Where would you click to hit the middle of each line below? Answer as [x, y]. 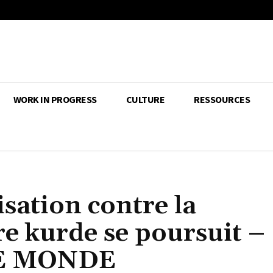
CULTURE [145, 100]
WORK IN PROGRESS [55, 100]
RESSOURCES [222, 100]
